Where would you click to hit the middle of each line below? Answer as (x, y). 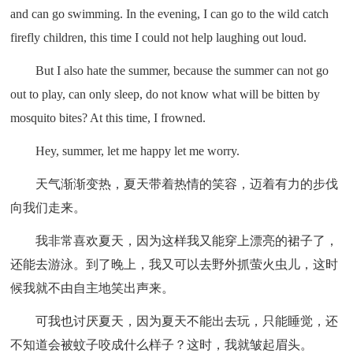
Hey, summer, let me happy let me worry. (138, 150)
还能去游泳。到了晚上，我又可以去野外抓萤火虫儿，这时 (175, 264)
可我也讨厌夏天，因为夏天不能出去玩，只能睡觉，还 (187, 321)
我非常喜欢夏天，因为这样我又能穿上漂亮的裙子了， (187, 240)
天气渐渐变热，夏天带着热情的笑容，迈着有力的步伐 (187, 184)
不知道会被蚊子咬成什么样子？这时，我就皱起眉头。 (162, 344)
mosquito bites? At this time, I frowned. (108, 117)
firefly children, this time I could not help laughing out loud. (159, 37)
